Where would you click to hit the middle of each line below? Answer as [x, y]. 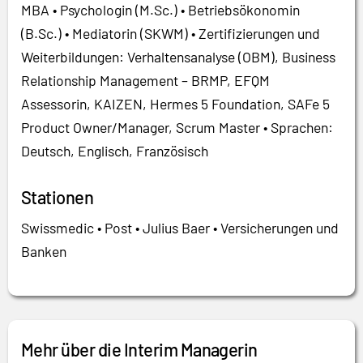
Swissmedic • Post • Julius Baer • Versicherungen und [180, 228]
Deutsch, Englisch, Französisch [115, 151]
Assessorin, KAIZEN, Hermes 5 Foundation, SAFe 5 [175, 104]
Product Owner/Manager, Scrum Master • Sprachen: [177, 127]
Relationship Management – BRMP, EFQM [145, 80]
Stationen [58, 197]
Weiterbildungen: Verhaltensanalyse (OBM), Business [178, 57]
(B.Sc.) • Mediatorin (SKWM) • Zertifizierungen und [171, 33]
